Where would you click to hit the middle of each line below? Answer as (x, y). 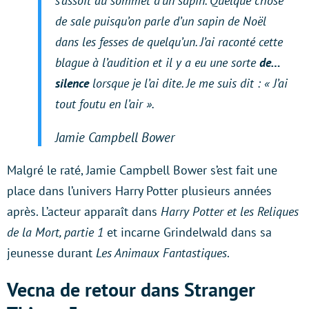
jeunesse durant (50, 252)
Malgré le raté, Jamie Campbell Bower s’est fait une (142, 170)
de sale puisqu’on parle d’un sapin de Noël (161, 21)
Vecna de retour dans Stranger (131, 289)
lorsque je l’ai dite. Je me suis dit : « (181, 83)
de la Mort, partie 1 (55, 232)
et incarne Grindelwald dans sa (188, 232)
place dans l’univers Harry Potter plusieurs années (139, 190)
